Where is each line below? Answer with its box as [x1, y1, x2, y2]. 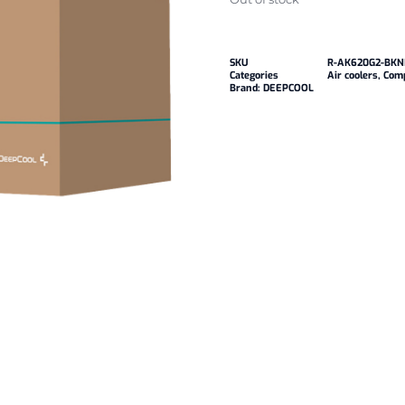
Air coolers [327, 69, 378, 83]
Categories [230, 69, 278, 83]
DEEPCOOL [263, 81, 314, 96]
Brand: [230, 81, 263, 96]
